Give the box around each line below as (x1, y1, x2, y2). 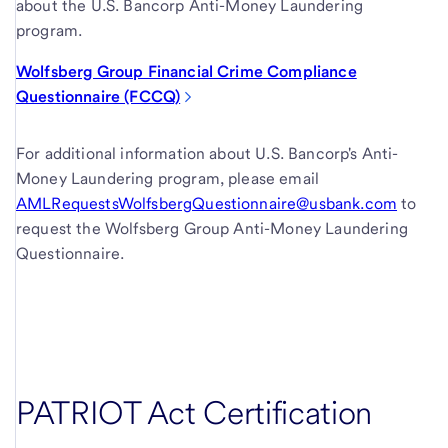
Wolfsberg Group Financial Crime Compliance (16, 62, 357, 81)
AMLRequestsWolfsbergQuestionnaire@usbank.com (16, 194, 398, 213)
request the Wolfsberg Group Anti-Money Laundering (16, 219, 408, 238)
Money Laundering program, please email (16, 169, 320, 188)
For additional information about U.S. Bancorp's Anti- (16, 144, 399, 163)
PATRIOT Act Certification (16, 393, 372, 432)
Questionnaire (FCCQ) (16, 87, 181, 106)
